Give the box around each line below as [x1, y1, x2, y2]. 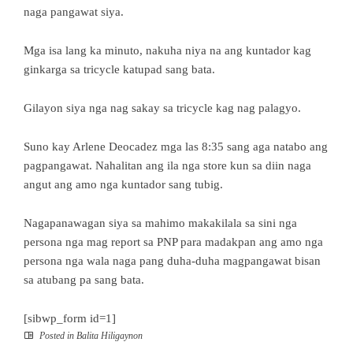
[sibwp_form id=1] [24, 311, 116, 325]
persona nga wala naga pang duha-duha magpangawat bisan [24, 254, 321, 267]
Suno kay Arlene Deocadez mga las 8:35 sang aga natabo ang [24, 139, 328, 153]
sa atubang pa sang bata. [24, 273, 144, 286]
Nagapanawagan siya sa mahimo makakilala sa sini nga [24, 216, 297, 229]
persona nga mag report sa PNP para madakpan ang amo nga [24, 235, 323, 248]
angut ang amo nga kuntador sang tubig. [24, 177, 223, 191]
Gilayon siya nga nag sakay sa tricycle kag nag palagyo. [24, 101, 301, 114]
